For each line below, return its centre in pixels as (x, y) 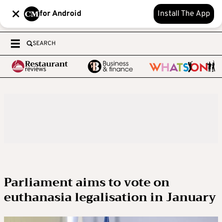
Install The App (184, 14)
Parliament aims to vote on (87, 182)
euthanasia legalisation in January (110, 197)
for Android (60, 14)
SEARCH (44, 44)
